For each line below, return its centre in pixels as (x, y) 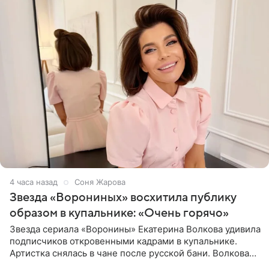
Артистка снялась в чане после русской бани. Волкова (129, 253)
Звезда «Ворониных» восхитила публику (123, 198)
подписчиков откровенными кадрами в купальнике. (123, 241)
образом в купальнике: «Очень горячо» (119, 213)
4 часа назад (34, 182)
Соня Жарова (100, 182)
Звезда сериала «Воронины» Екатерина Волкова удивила (135, 229)
